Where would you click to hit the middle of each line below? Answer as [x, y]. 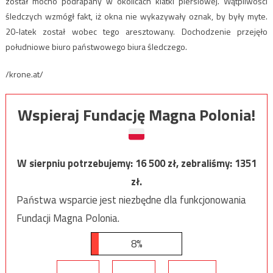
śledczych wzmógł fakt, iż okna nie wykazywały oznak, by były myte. [136, 16]
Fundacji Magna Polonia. [68, 218]
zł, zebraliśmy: [201, 163]
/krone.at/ [24, 74]
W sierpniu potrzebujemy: [76, 163]
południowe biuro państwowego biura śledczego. [96, 46]
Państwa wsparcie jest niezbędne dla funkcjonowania [131, 200]
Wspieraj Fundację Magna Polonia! [136, 115]
